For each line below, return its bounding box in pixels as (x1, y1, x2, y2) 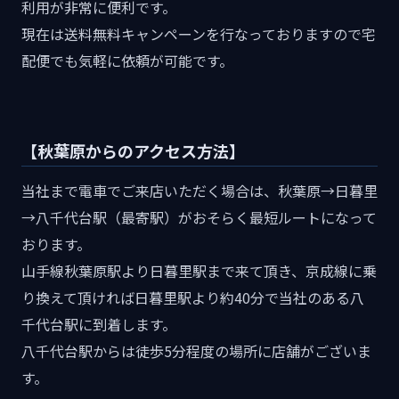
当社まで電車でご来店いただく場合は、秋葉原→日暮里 (21, 180, 378, 201)
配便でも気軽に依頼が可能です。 (21, 50, 233, 71)
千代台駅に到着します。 (21, 313, 176, 335)
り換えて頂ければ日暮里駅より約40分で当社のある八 (21, 287, 364, 308)
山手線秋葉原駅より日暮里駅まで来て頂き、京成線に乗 (21, 260, 377, 281)
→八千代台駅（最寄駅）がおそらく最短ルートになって (21, 207, 377, 228)
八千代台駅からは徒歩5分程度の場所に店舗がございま (21, 340, 371, 362)
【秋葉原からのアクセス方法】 (21, 139, 245, 162)
